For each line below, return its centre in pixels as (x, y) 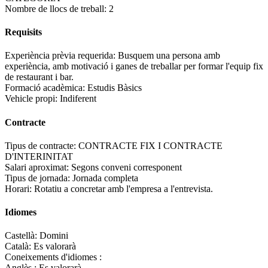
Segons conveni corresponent (127, 167)
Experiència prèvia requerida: (61, 56)
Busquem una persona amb (169, 56)
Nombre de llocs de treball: (57, 8)
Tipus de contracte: (42, 145)
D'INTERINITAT (39, 156)
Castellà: (22, 236)
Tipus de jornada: (39, 178)
